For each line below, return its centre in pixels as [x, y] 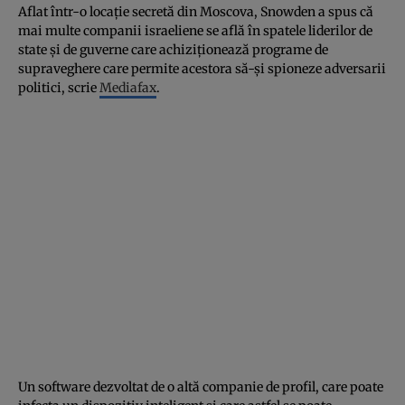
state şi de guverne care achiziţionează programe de [173, 49]
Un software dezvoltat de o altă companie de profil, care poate [201, 386]
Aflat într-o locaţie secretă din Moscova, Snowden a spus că [196, 11]
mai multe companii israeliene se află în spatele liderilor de [195, 30]
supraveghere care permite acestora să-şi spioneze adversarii [202, 68]
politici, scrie [59, 87]
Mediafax [128, 87]
